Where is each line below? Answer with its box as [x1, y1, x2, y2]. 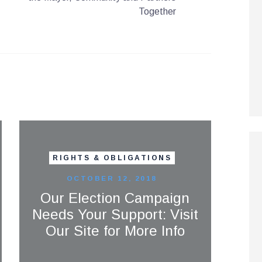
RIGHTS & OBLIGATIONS [53, 154, 172, 163]
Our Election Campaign [40, 189, 190, 206]
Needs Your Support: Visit [32, 206, 198, 222]
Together [138, 6, 176, 16]
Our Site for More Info [45, 222, 185, 239]
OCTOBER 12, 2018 [66, 174, 157, 182]
